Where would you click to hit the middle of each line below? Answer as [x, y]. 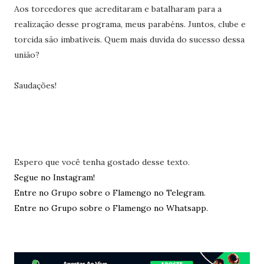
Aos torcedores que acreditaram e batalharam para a [118, 9]
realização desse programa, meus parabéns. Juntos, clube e [130, 24]
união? [27, 55]
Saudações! [35, 85]
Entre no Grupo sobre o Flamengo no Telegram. [110, 193]
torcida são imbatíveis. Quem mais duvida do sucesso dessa [129, 39]
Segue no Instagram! [54, 177]
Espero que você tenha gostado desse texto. [102, 162]
